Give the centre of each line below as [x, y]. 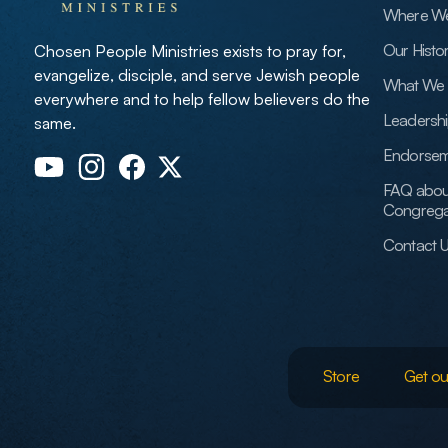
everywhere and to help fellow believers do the [202, 98]
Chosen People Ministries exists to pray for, [190, 50]
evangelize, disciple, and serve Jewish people [197, 74]
